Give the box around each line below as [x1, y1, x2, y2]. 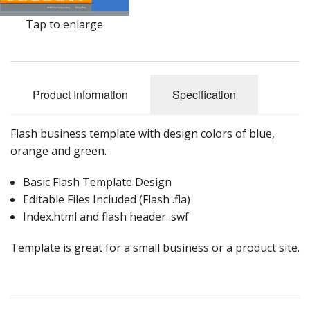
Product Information [33, 86, 128, 102]
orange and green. [10, 143, 107, 158]
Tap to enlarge [26, 16, 104, 32]
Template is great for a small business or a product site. [10, 239, 300, 255]
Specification [172, 86, 236, 102]
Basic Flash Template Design [22, 174, 172, 190]
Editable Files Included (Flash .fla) [22, 191, 190, 207]
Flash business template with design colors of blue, [10, 125, 275, 141]
